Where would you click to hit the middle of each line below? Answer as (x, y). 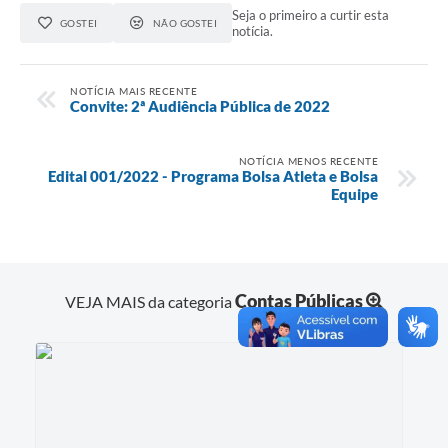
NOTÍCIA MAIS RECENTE (133, 90)
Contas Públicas (298, 300)
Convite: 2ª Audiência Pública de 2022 (200, 105)
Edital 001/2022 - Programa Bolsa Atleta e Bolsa (213, 175)
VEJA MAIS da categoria (149, 301)
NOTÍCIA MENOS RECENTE (308, 160)
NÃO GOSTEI (185, 23)
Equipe (354, 193)
